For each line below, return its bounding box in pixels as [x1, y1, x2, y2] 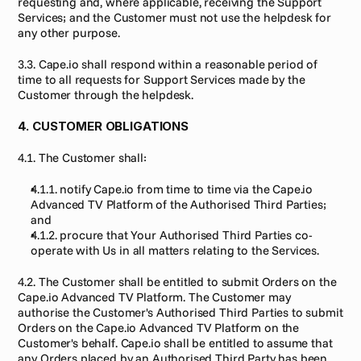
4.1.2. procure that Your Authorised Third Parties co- [31, 227, 313, 243]
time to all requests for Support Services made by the [18, 72, 305, 87]
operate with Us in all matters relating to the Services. [31, 243, 320, 258]
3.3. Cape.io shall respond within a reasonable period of [18, 56, 318, 72]
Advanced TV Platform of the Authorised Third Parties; [31, 197, 326, 212]
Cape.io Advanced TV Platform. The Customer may [18, 289, 291, 305]
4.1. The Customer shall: [18, 150, 147, 165]
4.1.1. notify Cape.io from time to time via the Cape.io [31, 181, 313, 197]
